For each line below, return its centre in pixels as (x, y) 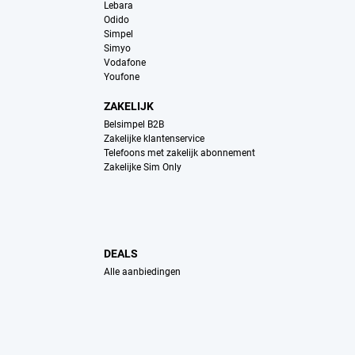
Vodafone (124, 63)
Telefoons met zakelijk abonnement (179, 153)
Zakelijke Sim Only (142, 168)
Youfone (121, 77)
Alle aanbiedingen (142, 272)
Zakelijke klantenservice (154, 139)
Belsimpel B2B (134, 125)
